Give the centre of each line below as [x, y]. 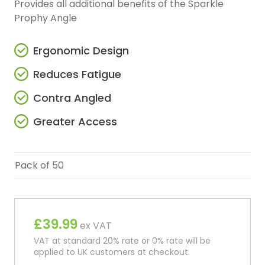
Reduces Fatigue [77, 75]
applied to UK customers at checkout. [112, 252]
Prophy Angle [46, 18]
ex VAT [95, 226]
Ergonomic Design [81, 51]
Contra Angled [72, 98]
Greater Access [75, 122]
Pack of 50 [39, 166]
